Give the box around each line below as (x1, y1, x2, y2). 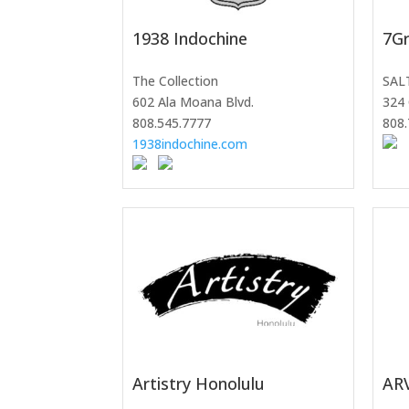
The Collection (132, 71, 219, 89)
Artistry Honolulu (132, 372, 266, 395)
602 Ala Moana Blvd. (132, 92, 255, 110)
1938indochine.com (132, 134, 248, 152)
